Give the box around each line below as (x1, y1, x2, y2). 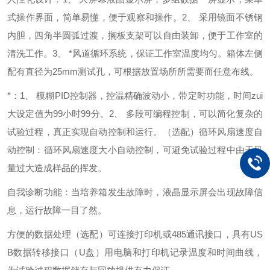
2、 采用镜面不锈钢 (181, 12, 263, 22)
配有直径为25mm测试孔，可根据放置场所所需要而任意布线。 (7, 66, 259, 77)
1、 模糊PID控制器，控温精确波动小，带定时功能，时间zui (20, 90, 263, 101)
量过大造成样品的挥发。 (7, 163, 107, 173)
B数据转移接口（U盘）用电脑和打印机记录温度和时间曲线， (7, 247, 263, 257)
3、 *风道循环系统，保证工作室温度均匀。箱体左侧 (52, 48, 263, 58)
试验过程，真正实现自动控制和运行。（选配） (7, 127, 199, 137)
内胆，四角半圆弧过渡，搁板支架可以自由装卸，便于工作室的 (7, 30, 263, 40)
